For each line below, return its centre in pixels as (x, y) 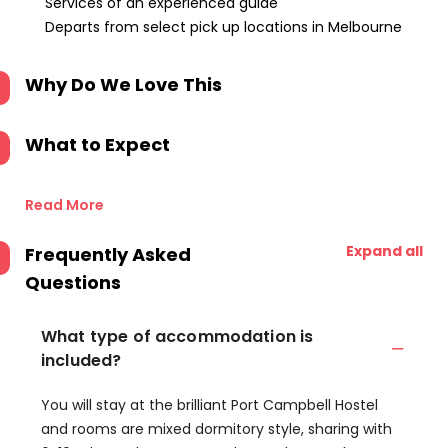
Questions (73, 282)
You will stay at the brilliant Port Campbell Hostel (209, 405)
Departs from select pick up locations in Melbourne (223, 27)
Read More (64, 205)
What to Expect (97, 144)
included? (81, 360)
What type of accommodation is (177, 336)
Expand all (384, 251)
